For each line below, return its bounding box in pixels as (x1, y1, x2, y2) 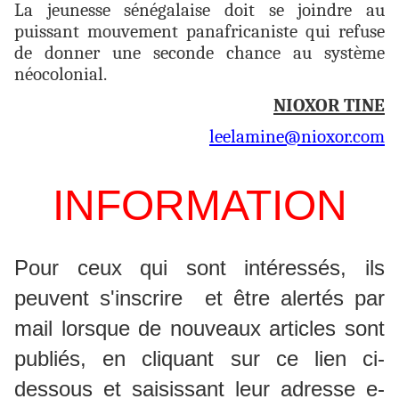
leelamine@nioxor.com (209, 126, 385, 148)
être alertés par (232, 286, 386, 311)
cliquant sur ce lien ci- (142, 346, 386, 371)
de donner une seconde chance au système (14, 42, 385, 64)
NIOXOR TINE (273, 94, 385, 117)
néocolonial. (14, 63, 107, 85)
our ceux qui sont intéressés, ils (28, 256, 385, 281)
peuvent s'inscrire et (14, 286, 233, 311)
